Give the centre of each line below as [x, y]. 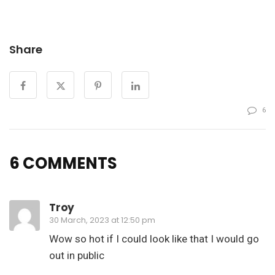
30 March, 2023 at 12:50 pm [102, 220]
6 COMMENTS [63, 163]
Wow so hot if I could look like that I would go [154, 238]
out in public [77, 255]
